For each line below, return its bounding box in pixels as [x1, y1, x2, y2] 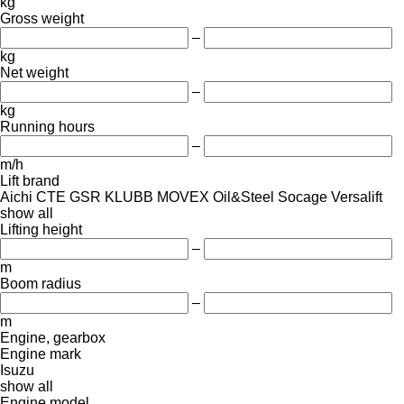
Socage [278, 188, 327, 205]
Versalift [331, 188, 382, 205]
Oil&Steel [213, 188, 274, 205]
